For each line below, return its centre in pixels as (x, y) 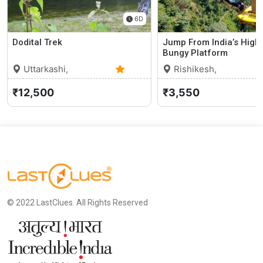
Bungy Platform (195, 53)
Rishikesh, (194, 69)
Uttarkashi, (45, 69)
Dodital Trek (38, 43)
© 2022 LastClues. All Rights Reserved (77, 203)
